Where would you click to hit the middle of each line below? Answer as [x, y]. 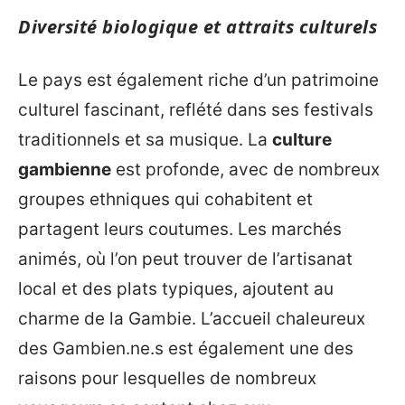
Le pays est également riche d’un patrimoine [198, 80]
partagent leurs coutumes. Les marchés [180, 230]
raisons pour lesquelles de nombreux [167, 379]
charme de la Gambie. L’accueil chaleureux [192, 319]
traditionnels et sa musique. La [145, 140]
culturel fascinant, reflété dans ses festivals [196, 110]
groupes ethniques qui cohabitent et [165, 200]
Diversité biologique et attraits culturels [198, 26]
